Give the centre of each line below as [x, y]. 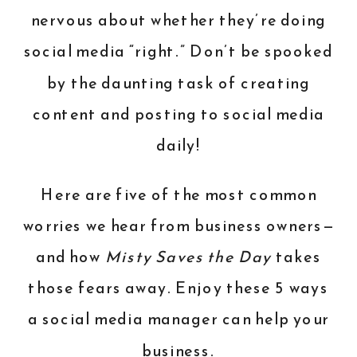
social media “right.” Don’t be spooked [178, 52]
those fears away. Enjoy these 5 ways [178, 288]
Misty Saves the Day [188, 257]
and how [70, 257]
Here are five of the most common [178, 194]
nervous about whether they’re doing [178, 21]
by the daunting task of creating [178, 83]
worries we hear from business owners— [178, 226]
